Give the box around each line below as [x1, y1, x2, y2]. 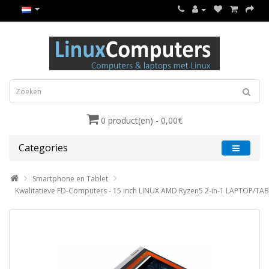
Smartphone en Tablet [32, 174, 108, 184]
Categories [19, 141, 68, 154]
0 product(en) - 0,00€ [101, 115, 183, 126]
